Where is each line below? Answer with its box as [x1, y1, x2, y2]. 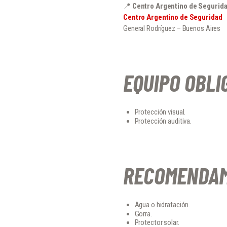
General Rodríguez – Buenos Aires [123, 23, 221, 33]
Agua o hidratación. [134, 200, 191, 210]
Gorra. [134, 209, 152, 218]
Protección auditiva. [134, 116, 192, 126]
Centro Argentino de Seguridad [123, 12, 222, 22]
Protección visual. [134, 107, 186, 117]
